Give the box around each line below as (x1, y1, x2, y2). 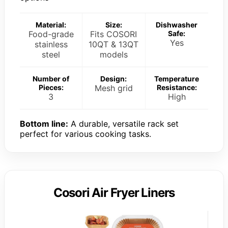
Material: (36, 20, 67, 30)
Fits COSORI (90, 29, 137, 40)
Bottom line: (20, 119, 68, 129)
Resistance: (156, 83, 197, 92)
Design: (100, 74, 127, 83)
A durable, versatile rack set (68, 119, 179, 129)
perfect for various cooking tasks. (20, 129, 151, 139)
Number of (33, 74, 70, 83)
